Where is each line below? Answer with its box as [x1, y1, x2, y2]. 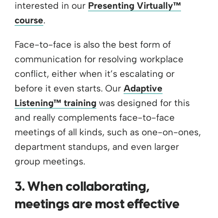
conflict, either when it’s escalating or [15, 68, 175, 79]
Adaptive [124, 82, 163, 94]
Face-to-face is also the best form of [15, 38, 171, 50]
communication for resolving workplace [15, 53, 183, 65]
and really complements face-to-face [15, 111, 175, 123]
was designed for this [96, 97, 190, 109]
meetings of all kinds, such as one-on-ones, [15, 126, 201, 138]
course [15, 14, 43, 26]
